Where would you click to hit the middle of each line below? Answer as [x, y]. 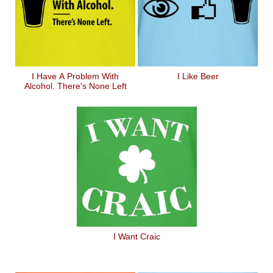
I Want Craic [136, 236]
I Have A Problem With [75, 76]
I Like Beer [198, 76]
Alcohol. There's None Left [75, 86]
